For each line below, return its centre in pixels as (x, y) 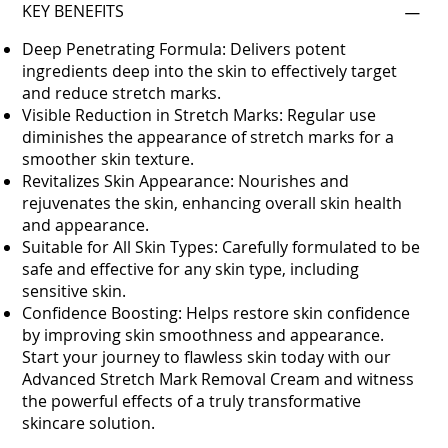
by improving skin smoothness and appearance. (203, 334)
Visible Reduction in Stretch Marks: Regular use (199, 114)
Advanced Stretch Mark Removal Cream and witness (218, 378)
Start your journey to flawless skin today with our (207, 356)
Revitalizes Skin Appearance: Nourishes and (186, 180)
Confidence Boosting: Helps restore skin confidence (216, 312)
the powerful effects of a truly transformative (192, 400)
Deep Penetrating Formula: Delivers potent (184, 48)
